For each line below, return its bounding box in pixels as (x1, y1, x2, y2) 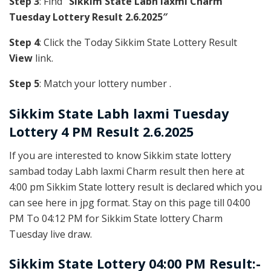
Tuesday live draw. (9, 227, 92, 241)
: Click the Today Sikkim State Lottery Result (39, 36, 237, 50)
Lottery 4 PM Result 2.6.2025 (9, 122, 194, 140)
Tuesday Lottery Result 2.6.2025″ (9, 10, 168, 24)
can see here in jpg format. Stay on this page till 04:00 (9, 195, 250, 209)
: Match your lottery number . (39, 77, 171, 91)
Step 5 (9, 77, 39, 91)
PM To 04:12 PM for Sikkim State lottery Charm (9, 211, 223, 225)
